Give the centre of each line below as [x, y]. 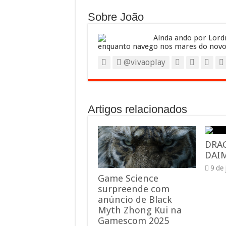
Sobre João [116, 17]
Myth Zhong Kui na [139, 210]
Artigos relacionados [137, 109]
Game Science [128, 178]
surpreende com [133, 189]
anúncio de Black [135, 199]
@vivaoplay [143, 63]
